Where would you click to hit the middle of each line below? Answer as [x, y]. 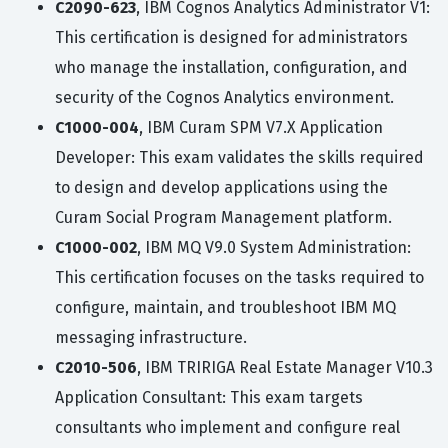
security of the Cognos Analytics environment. [224, 98]
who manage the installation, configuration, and [231, 68]
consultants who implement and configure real [227, 428]
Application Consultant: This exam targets [209, 398]
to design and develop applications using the [221, 188]
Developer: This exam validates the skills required [239, 158]
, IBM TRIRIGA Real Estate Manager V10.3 [285, 368]
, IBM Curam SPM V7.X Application [261, 128]
